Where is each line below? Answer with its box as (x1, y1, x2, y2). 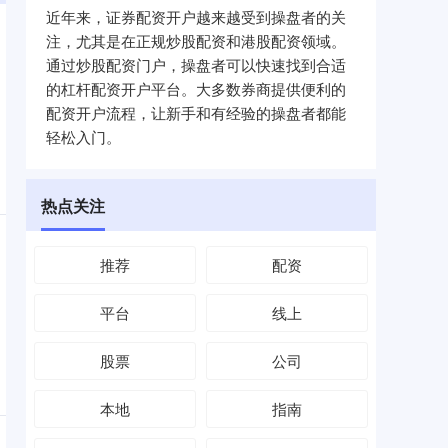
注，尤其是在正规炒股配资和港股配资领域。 (46, 30, 346, 51)
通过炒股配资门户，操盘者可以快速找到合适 (46, 54, 346, 75)
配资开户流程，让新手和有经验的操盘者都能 (46, 102, 346, 123)
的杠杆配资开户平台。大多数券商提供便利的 (46, 78, 346, 99)
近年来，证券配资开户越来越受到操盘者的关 (46, 6, 346, 27)
